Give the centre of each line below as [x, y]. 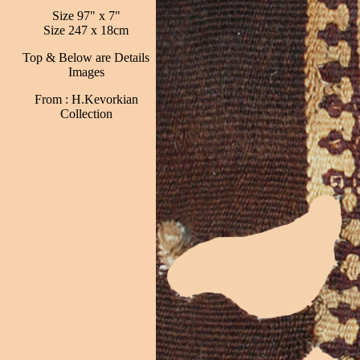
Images [86, 72]
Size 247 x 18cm [86, 30]
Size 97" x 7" [86, 16]
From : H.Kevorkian [86, 99]
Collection [86, 114]
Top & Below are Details [86, 57]
